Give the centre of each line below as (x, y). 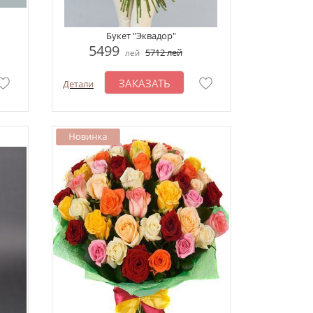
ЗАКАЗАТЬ (144, 83)
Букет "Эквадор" (141, 36)
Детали (78, 84)
